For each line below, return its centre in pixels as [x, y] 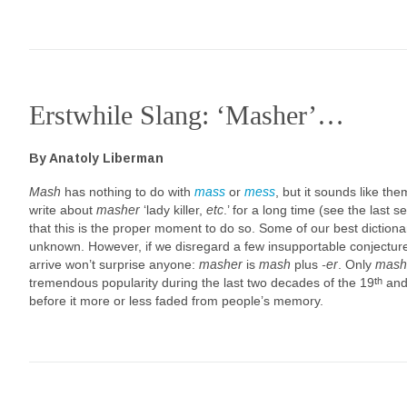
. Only [357, 264]
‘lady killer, [173, 210]
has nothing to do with [128, 192]
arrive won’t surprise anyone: [114, 264]
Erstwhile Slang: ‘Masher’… [187, 115]
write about [63, 210]
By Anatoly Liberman [96, 158]
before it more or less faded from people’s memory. [176, 301]
